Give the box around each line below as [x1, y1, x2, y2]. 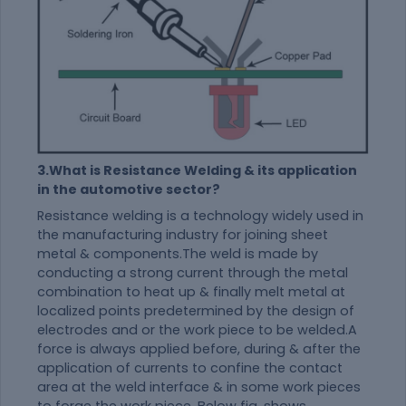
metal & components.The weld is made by [37, 245, 318, 264]
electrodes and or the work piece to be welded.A [37, 321, 357, 340]
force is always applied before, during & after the [37, 340, 361, 359]
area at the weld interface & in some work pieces [37, 378, 361, 397]
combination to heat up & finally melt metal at [37, 283, 345, 302]
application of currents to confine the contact [37, 359, 343, 378]
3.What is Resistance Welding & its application [37, 161, 357, 180]
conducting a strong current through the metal [37, 264, 348, 283]
